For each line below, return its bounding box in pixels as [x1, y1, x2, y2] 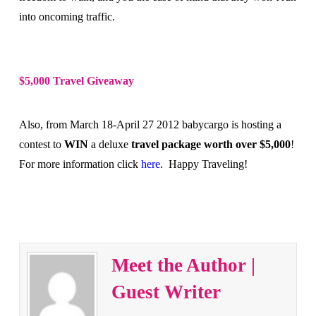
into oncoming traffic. [18, 11, 115, 23]
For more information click [18, 157, 141, 170]
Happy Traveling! [168, 157, 248, 170]
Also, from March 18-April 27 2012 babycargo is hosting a [18, 118, 281, 130]
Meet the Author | [111, 254, 255, 276]
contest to [18, 138, 64, 150]
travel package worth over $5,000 [130, 138, 291, 150]
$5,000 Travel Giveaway [18, 74, 134, 87]
